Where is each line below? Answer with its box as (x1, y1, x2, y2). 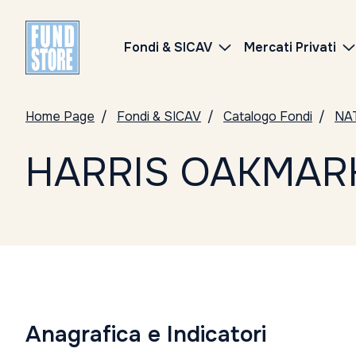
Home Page (25, 108, 95, 125)
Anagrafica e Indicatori (25, 320, 266, 349)
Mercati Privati (244, 39, 336, 56)
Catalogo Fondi (223, 108, 312, 125)
